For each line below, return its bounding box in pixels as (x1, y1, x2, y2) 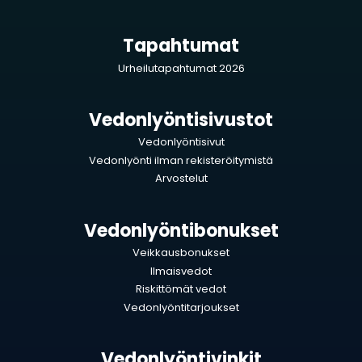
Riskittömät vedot (136, 281, 226, 297)
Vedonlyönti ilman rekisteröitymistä (89, 152, 273, 168)
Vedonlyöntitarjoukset (123, 299, 239, 315)
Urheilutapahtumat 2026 (117, 60, 245, 76)
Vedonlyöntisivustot (89, 107, 273, 133)
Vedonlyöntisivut (137, 134, 225, 150)
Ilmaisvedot (150, 263, 212, 279)
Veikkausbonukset (133, 244, 229, 260)
